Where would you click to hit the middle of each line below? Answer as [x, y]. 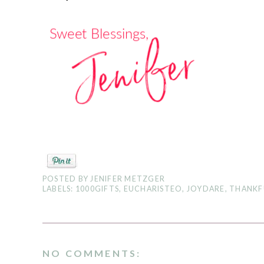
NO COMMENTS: [92, 253]
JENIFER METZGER [128, 179]
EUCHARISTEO [153, 189]
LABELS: [59, 189]
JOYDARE [206, 189]
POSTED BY [67, 179]
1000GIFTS [97, 189]
